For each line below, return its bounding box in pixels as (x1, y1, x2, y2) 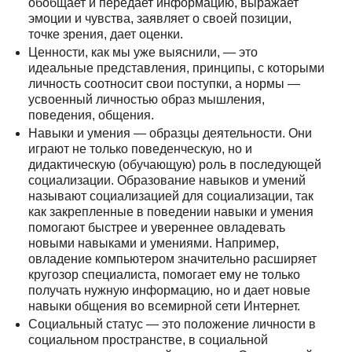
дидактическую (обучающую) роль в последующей (27, 158, 321, 172)
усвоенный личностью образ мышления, (27, 92, 265, 106)
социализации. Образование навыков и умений (27, 174, 306, 188)
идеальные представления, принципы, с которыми (27, 60, 324, 75)
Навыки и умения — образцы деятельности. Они (27, 126, 312, 141)
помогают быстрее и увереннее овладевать (27, 221, 285, 235)
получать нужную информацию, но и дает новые (27, 284, 310, 298)
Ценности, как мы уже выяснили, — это (27, 45, 258, 59)
